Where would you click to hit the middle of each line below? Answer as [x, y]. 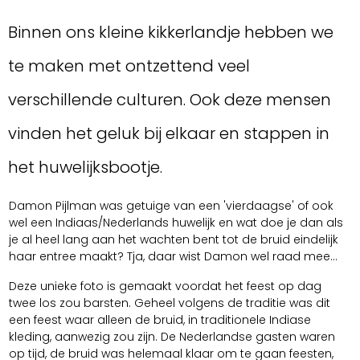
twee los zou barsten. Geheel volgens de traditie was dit [170, 303]
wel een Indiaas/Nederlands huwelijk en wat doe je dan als [176, 223]
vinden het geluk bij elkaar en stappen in [169, 134]
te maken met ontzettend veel [129, 66]
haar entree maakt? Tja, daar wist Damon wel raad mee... [173, 257]
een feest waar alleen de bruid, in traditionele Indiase [160, 320]
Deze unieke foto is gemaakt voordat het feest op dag [165, 286]
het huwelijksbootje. [85, 168]
